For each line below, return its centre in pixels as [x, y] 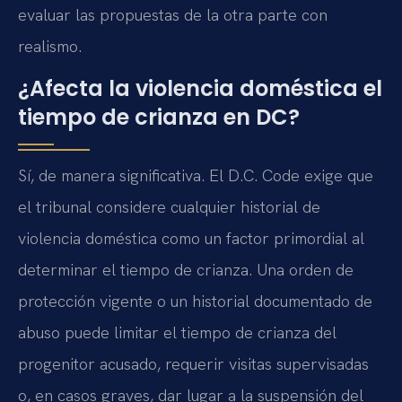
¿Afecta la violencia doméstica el [200, 89]
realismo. [50, 46]
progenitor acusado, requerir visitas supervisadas [193, 364]
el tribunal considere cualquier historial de [169, 207]
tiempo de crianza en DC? [159, 118]
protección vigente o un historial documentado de [195, 301]
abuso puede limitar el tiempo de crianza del [177, 333]
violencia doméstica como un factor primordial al [191, 239]
